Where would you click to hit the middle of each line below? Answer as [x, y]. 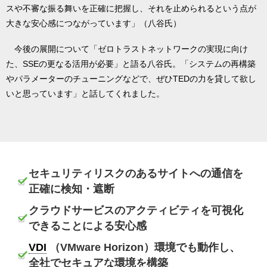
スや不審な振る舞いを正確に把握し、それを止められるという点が [131, 9]
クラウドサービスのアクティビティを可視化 [136, 210]
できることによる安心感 [88, 226]
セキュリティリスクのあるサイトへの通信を [136, 173]
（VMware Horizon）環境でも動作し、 [143, 247]
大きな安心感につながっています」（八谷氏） [94, 24]
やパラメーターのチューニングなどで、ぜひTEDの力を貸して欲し [131, 78]
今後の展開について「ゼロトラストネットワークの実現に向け [127, 49]
